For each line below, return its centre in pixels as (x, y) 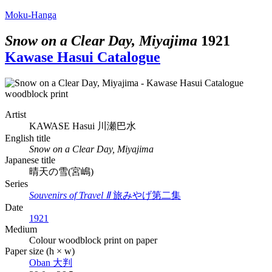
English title (28, 138)
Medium (21, 229)
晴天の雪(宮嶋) (61, 171)
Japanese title (30, 160)
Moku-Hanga (31, 15)
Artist (15, 114)
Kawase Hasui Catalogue (83, 57)
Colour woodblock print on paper (93, 240)
